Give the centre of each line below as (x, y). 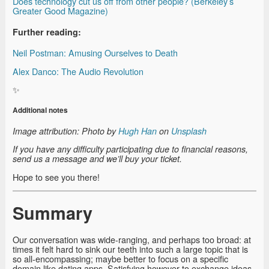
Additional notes (40, 110)
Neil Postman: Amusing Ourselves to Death (95, 53)
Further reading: (47, 32)
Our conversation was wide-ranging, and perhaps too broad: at (132, 239)
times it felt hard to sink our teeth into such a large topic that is (130, 249)
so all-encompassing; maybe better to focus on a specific (120, 258)
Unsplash (189, 131)
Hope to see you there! (56, 177)
